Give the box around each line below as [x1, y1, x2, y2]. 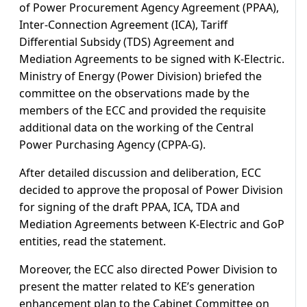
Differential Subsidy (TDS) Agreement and [19, 34, 234, 50]
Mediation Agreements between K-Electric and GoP [19, 217, 284, 232]
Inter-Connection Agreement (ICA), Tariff [19, 17, 228, 33]
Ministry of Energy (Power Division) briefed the [19, 69, 262, 84]
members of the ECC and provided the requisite [19, 103, 266, 119]
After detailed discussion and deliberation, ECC [19, 165, 261, 181]
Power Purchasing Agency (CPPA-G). [19, 137, 206, 153]
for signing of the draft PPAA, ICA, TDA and [19, 199, 240, 215]
